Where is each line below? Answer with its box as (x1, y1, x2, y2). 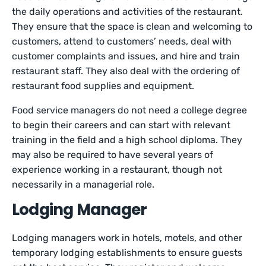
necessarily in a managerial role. (12, 179, 155, 191)
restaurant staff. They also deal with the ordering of (12, 65, 240, 77)
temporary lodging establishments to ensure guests (12, 247, 243, 259)
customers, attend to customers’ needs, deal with (12, 36, 232, 47)
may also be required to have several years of (12, 149, 214, 161)
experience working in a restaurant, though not (12, 164, 223, 176)
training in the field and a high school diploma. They (12, 134, 243, 146)
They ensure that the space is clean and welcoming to (12, 21, 253, 33)
